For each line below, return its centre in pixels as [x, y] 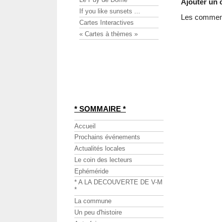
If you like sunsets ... [110, 11]
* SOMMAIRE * [100, 109]
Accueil [85, 126]
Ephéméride [91, 171]
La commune [93, 201]
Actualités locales [100, 149]
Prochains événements [107, 137]
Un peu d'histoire [98, 212]
